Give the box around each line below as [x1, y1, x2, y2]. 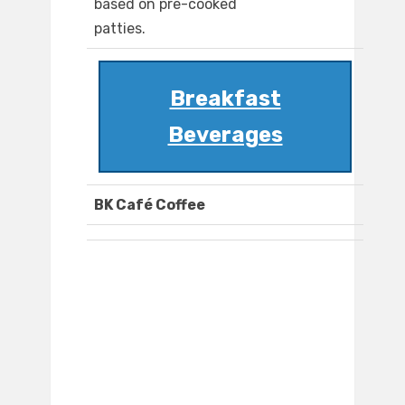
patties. [94, 20, 146, 38]
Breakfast [169, 86, 281, 112]
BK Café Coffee [94, 196, 205, 214]
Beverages [167, 122, 283, 148]
